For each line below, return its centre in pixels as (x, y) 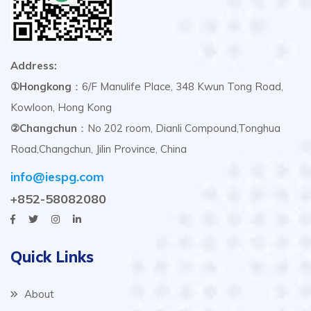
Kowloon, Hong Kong (61, 108)
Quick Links (52, 257)
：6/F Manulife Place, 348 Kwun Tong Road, (177, 87)
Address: (34, 66)
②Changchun (44, 128)
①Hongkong (41, 87)
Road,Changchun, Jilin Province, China (99, 149)
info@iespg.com (57, 177)
